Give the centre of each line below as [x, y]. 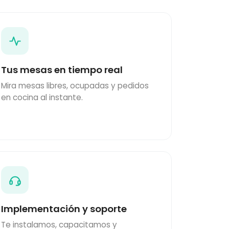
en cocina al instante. [42, 98]
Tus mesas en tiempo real [62, 70]
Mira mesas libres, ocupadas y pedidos [75, 86]
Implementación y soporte [64, 209]
